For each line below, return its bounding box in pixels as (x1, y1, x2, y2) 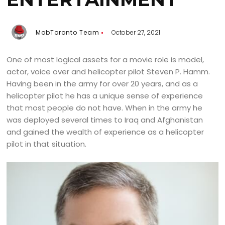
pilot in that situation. (7, 139, 87, 150)
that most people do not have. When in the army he (7, 102, 203, 114)
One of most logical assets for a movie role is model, (7, 54, 204, 65)
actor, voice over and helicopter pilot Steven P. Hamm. (7, 66, 210, 77)
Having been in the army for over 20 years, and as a (7, 78, 198, 89)
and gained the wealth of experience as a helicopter (7, 127, 204, 138)
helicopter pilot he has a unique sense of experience (7, 90, 203, 101)
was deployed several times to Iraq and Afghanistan (7, 115, 203, 126)
